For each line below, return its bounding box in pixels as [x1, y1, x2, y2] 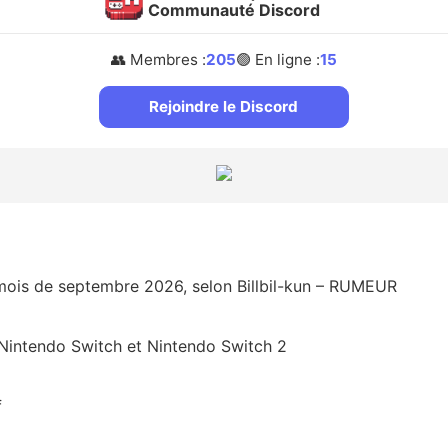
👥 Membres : [110, 49, 206, 69]
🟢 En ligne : [235, 49, 320, 69]
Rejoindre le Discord [149, 96, 299, 116]
